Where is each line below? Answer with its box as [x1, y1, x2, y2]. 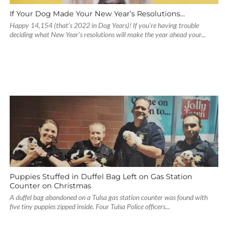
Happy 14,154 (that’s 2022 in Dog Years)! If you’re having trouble [9, 21, 199, 30]
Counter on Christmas [9, 181, 91, 190]
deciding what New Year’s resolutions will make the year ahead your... [9, 30, 206, 39]
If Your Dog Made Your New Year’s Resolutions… [9, 9, 185, 18]
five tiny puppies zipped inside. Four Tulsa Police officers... [9, 202, 170, 211]
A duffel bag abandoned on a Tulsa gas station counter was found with [9, 193, 208, 202]
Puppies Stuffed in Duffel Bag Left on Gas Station [9, 172, 192, 181]
